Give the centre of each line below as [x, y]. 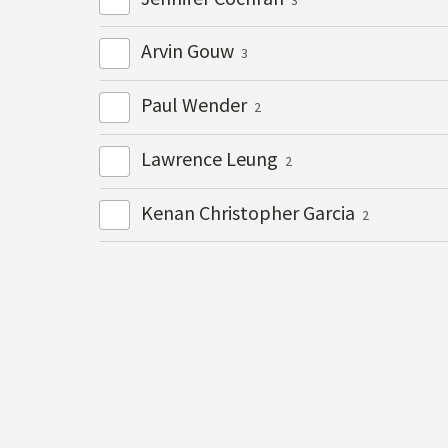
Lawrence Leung [211, 159]
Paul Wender [195, 105]
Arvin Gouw [189, 51]
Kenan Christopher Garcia [249, 212]
